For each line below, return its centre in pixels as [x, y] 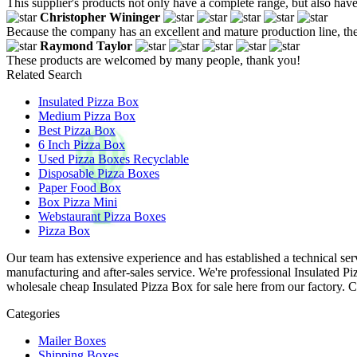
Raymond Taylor [86, 45]
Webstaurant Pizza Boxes [102, 216]
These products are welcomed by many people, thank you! [153, 60]
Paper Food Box [80, 187]
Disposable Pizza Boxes [99, 173]
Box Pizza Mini [78, 202]
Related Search [44, 74]
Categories [33, 313]
